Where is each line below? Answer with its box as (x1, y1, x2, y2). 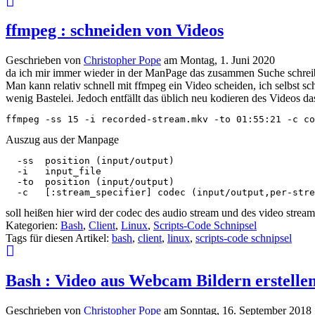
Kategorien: (6, 219, 60, 231)
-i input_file (6, 165, 101, 176)
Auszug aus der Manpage (6, 133, 119, 146)
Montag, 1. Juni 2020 (180, 53, 275, 66)
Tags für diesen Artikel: (6, 231, 112, 244)
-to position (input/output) (6, 176, 174, 187)
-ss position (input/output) (6, 155, 174, 166)
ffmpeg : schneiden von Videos (6, 21, 224, 40)
